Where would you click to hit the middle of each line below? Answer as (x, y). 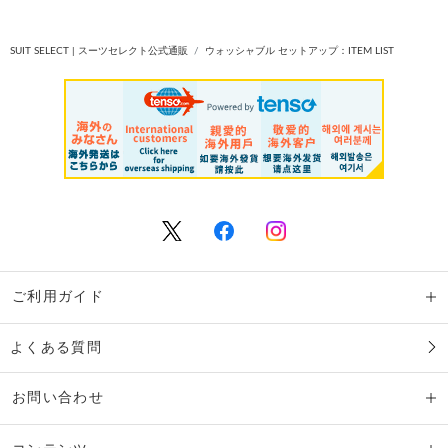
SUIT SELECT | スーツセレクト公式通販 (99, 50)
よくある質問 (56, 347)
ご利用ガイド (58, 296)
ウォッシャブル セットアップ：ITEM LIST (299, 50)
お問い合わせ (58, 397)
